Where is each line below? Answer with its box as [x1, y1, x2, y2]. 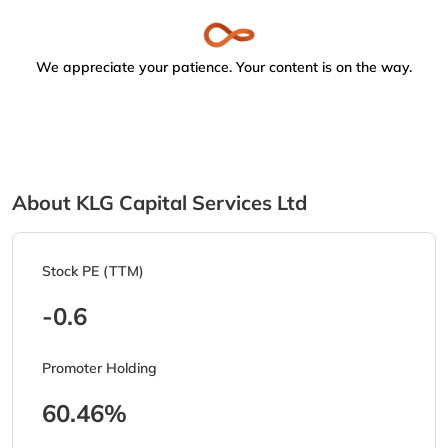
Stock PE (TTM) [42, 262, 144, 281]
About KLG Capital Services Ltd [12, 190, 307, 216]
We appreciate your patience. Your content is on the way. [36, 58, 412, 77]
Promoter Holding [42, 359, 157, 378]
